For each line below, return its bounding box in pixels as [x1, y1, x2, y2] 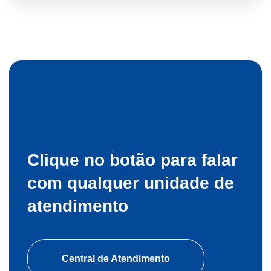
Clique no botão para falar [27, 151, 238, 169]
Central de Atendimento [62, 253, 170, 264]
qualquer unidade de [67, 174, 234, 192]
